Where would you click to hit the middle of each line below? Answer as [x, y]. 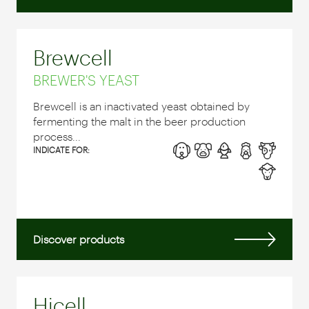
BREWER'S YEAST [86, 80]
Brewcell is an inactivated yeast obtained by [141, 106]
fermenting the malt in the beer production [139, 121]
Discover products [79, 239]
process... [57, 136]
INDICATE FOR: [61, 149]
